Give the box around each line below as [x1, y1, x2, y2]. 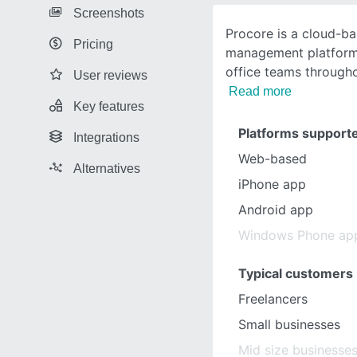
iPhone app [238, 176, 306, 192]
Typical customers [238, 265, 353, 281]
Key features [73, 99, 144, 113]
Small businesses [238, 316, 340, 332]
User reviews [73, 68, 147, 82]
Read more [229, 84, 292, 98]
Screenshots [73, 6, 144, 20]
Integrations [73, 130, 139, 144]
